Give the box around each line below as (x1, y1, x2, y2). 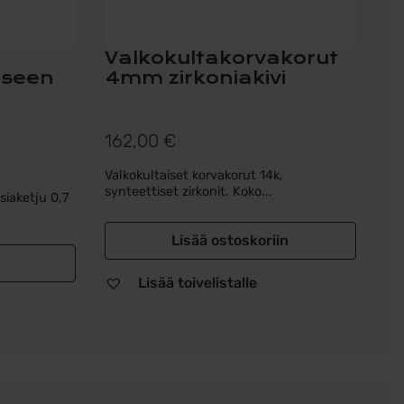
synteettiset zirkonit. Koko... (104, 183, 272, 199)
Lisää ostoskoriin (171, 231, 289, 249)
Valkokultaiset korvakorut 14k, (104, 167, 283, 183)
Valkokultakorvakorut (104, 48, 338, 69)
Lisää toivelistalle (137, 273, 257, 291)
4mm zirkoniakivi (104, 68, 286, 88)
